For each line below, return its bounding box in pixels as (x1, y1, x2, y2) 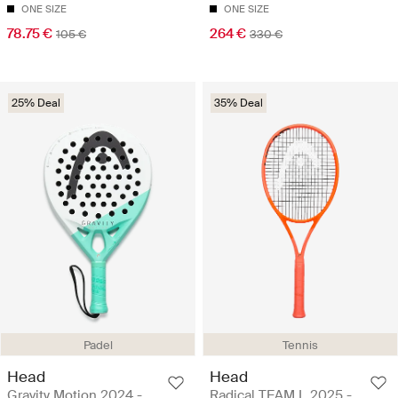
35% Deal (214, 96, 263, 111)
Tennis (283, 338, 318, 354)
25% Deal (12, 96, 60, 111)
